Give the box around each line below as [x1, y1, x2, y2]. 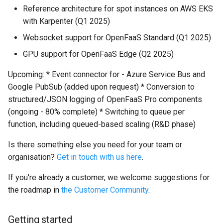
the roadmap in [8, 185, 61, 195]
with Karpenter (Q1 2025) [23, 16, 110, 26]
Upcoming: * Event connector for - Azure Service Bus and [8, 69, 205, 79]
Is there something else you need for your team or [8, 139, 182, 149]
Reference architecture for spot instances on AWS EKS [23, 3, 213, 13]
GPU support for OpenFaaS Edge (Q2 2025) [23, 49, 174, 59]
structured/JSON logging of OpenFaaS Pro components [8, 94, 202, 104]
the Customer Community [61, 185, 148, 195]
